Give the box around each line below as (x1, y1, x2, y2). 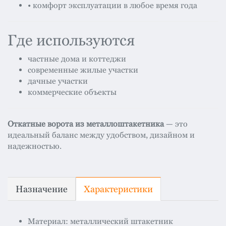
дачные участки (28, 76, 88, 86)
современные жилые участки (28, 65, 138, 75)
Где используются (8, 31, 135, 49)
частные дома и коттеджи (28, 54, 126, 64)
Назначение (16, 184, 68, 195)
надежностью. (8, 141, 62, 151)
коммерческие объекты (28, 87, 117, 97)
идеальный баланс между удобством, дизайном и (8, 130, 195, 140)
